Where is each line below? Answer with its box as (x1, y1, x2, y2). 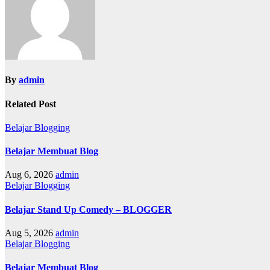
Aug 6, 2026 (5, 169, 53, 180)
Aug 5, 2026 (5, 228, 53, 239)
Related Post (5, 98, 56, 109)
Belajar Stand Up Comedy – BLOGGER (5, 204, 172, 215)
